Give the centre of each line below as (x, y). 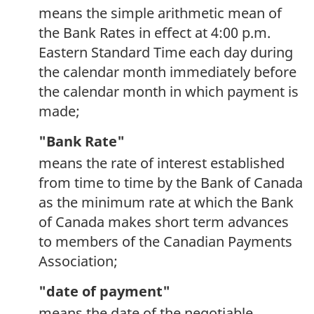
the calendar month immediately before (168, 72)
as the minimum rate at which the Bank (166, 203)
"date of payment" (104, 292)
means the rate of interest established (162, 163)
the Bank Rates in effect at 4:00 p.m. (155, 33)
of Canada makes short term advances (164, 222)
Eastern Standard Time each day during (166, 53)
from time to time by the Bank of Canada (171, 183)
